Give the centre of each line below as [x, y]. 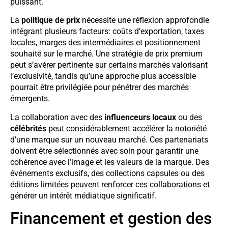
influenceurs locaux [140, 117]
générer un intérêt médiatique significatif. [83, 195]
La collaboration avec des [57, 117]
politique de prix [51, 20]
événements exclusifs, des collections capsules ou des [107, 173]
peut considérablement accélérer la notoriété [126, 128]
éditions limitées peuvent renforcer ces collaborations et [110, 184]
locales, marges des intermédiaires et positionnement [105, 43]
